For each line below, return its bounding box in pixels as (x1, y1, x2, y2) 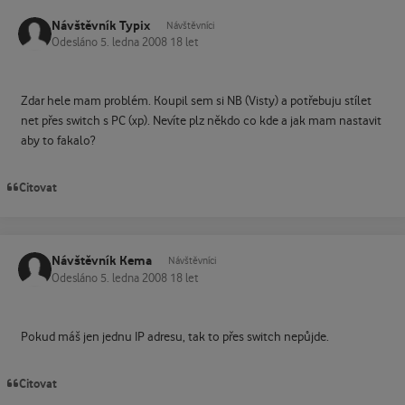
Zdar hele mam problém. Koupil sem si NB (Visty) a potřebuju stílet (20, 94, 372, 109)
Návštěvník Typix (52, 17, 150, 33)
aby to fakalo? (20, 134, 95, 149)
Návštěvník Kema (52, 253, 152, 269)
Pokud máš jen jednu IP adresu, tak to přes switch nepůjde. (20, 329, 329, 344)
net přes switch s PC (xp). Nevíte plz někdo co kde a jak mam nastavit (20, 114, 381, 129)
